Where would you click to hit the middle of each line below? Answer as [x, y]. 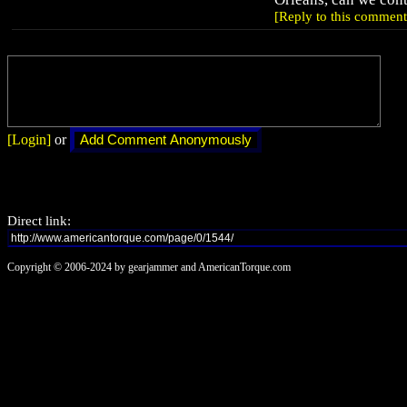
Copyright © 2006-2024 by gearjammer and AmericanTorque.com [149, 267]
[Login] [29, 140]
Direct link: [39, 221]
